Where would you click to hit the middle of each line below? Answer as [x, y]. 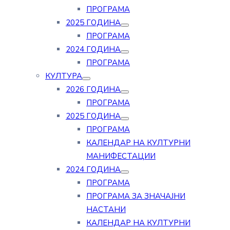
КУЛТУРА [64, 76]
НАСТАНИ [106, 209]
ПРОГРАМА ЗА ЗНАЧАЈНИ [136, 196]
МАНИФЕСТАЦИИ [121, 156]
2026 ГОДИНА [93, 89]
